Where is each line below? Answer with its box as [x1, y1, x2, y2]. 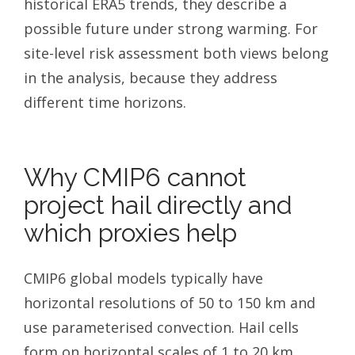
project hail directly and [24, 189, 292, 219]
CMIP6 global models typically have [24, 268, 263, 288]
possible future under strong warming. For [24, 18, 318, 38]
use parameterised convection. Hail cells [24, 317, 299, 337]
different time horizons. [24, 92, 186, 112]
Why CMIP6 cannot [24, 162, 246, 192]
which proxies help [24, 217, 237, 247]
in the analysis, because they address [24, 67, 277, 87]
